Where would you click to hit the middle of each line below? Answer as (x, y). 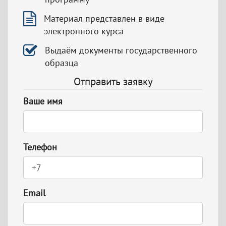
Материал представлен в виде (104, 19)
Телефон (40, 147)
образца (62, 63)
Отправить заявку (113, 82)
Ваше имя (43, 101)
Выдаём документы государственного (121, 50)
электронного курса (84, 31)
